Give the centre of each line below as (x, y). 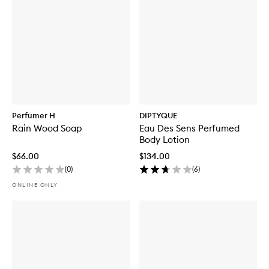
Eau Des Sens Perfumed (189, 128)
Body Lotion (165, 139)
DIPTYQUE (158, 115)
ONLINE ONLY (35, 184)
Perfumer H (34, 115)
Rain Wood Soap (47, 128)
